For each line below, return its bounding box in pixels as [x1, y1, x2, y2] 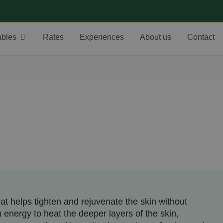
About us [140, 33, 172, 41]
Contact [187, 33, 215, 41]
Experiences [80, 33, 124, 41]
